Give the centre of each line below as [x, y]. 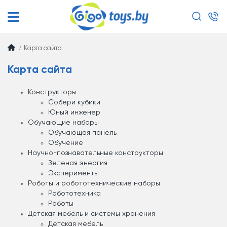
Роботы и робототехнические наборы [94, 184]
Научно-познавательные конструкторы [96, 153]
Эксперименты [73, 174]
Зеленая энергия [78, 163]
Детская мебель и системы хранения [91, 214]
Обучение [66, 143]
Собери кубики [74, 103]
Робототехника [74, 194]
